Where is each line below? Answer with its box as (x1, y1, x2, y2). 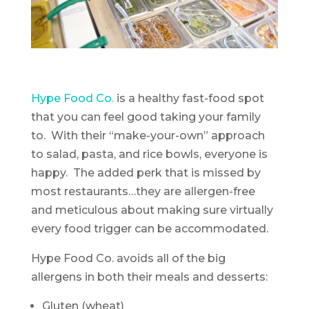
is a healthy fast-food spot (113, 91, 264, 105)
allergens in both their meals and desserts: (30, 270, 268, 283)
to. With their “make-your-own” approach (30, 128, 265, 142)
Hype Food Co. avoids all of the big (30, 251, 226, 265)
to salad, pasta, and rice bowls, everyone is (30, 147, 268, 161)
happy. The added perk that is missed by (30, 166, 261, 179)
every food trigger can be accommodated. (30, 221, 268, 235)
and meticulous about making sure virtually (30, 203, 273, 217)
